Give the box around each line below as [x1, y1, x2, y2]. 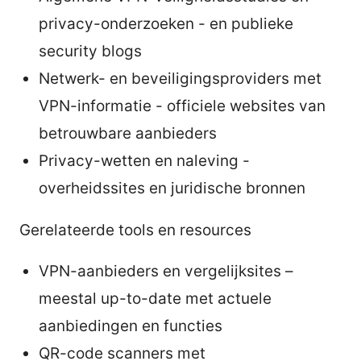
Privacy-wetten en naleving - [39, 151, 250, 170]
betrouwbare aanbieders [39, 123, 217, 143]
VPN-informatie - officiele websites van [39, 96, 326, 115]
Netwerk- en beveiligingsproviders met [39, 68, 322, 88]
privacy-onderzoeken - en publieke [39, 14, 293, 33]
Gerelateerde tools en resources [19, 220, 251, 239]
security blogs [39, 41, 142, 60]
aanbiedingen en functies [39, 316, 222, 335]
